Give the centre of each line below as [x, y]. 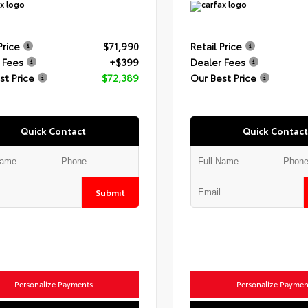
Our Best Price [223, 78]
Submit [110, 192]
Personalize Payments [53, 284]
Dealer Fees [218, 62]
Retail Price [216, 46]
